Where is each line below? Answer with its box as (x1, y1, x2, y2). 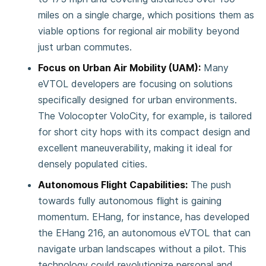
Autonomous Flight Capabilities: (38, 179, 188, 191)
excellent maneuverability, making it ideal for (38, 142, 232, 154)
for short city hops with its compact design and (38, 126, 251, 138)
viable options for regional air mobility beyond (38, 25, 240, 37)
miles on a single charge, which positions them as (38, 9, 254, 21)
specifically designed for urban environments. (38, 94, 237, 106)
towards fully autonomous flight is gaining (38, 195, 221, 207)
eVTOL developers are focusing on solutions (38, 78, 233, 90)
